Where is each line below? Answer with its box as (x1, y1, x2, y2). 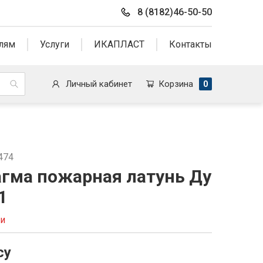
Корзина (159, 79, 193, 89)
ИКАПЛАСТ (94, 39, 144, 50)
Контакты (169, 39, 212, 50)
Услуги (40, 39, 69, 50)
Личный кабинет (66, 79, 133, 89)
